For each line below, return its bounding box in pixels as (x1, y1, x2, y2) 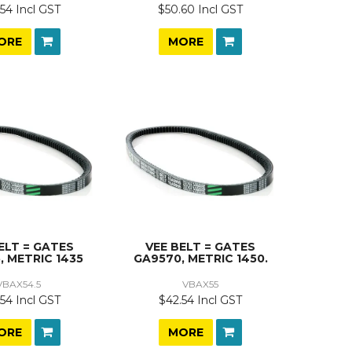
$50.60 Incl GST (158, 2, 244, 17)
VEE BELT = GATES (145, 239, 256, 254)
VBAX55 (182, 277, 219, 290)
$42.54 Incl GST (159, 292, 243, 307)
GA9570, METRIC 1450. (133, 251, 268, 266)
